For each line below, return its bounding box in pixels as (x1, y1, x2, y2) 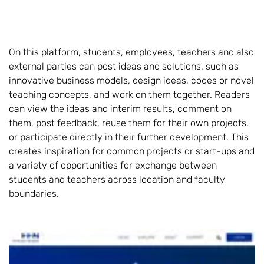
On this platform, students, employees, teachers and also (9, 46, 254, 58)
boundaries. (9, 187, 59, 199)
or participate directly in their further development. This (9, 131, 249, 143)
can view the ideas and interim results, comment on (9, 103, 232, 114)
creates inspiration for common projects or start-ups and (9, 145, 255, 157)
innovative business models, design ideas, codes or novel (9, 74, 254, 86)
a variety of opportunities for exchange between (9, 159, 217, 171)
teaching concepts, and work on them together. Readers (9, 88, 250, 100)
